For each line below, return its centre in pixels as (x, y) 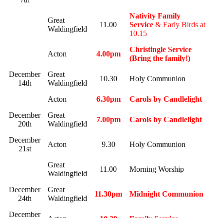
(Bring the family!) (160, 58)
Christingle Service (161, 50)
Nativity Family (155, 16)
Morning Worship (157, 169)
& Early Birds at (180, 25)
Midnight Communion (166, 194)
